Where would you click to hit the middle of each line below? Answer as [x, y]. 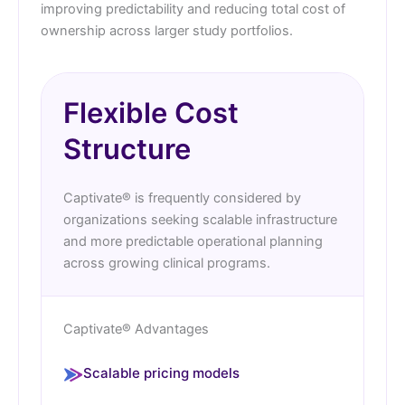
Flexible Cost [151, 113]
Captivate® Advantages [136, 330]
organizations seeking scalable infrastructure [200, 220]
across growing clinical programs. [167, 264]
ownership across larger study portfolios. [167, 31]
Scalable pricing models [161, 373]
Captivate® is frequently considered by [182, 198]
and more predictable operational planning [193, 242]
